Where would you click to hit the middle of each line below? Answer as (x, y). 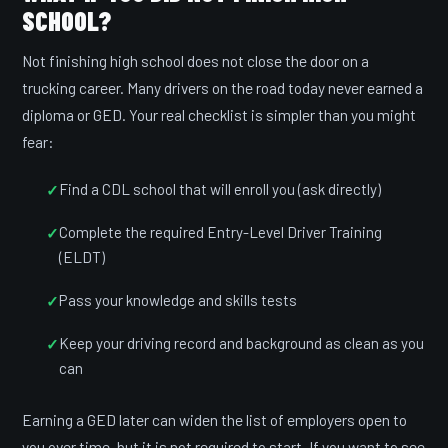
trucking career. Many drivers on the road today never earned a (223, 88)
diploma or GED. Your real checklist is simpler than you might (219, 115)
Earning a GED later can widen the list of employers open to (215, 419)
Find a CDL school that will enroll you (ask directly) (220, 188)
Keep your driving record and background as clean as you (242, 343)
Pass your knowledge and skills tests (178, 299)
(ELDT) (82, 257)
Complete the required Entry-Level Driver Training (221, 232)
